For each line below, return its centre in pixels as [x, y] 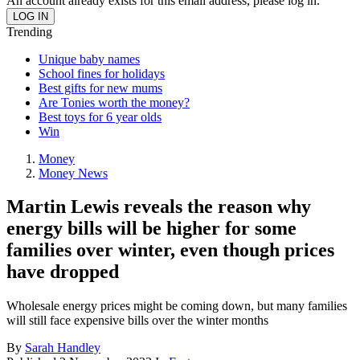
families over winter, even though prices [170, 250]
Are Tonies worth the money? [114, 102]
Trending [29, 31]
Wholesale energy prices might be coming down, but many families [177, 306]
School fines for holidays [102, 73]
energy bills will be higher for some [151, 229]
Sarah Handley [63, 348]
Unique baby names [89, 59]
